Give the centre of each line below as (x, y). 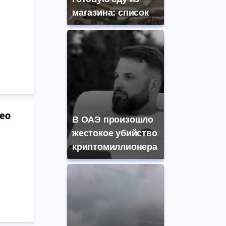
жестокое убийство (115, 133)
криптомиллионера (115, 147)
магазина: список (110, 13)
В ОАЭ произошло (113, 120)
